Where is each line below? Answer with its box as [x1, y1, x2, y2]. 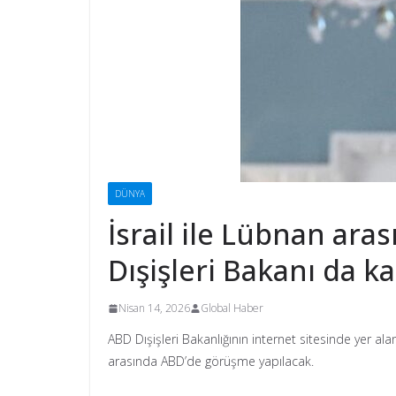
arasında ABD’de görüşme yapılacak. [108, 353, 314, 369]
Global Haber [201, 301, 263, 316]
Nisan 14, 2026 [118, 301, 190, 316]
